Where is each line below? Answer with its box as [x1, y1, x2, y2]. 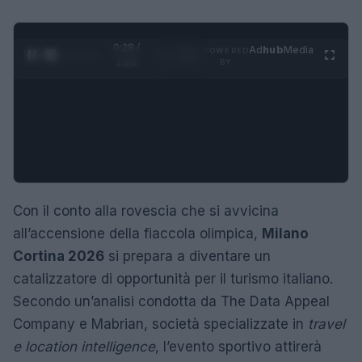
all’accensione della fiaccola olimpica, [13, 225, 262, 242]
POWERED [204, 45, 249, 55]
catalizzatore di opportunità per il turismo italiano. [13, 270, 333, 287]
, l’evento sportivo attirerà [155, 338, 322, 355]
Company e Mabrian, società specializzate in [13, 315, 308, 332]
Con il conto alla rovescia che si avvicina [13, 202, 279, 219]
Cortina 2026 [13, 247, 104, 264]
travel [308, 315, 345, 332]
